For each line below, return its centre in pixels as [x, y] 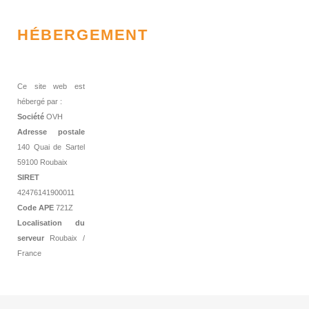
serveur [31, 238]
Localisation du [51, 223]
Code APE [36, 208]
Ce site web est [51, 87]
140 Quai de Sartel [51, 147]
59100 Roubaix [42, 162]
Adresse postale [51, 132]
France [29, 253]
